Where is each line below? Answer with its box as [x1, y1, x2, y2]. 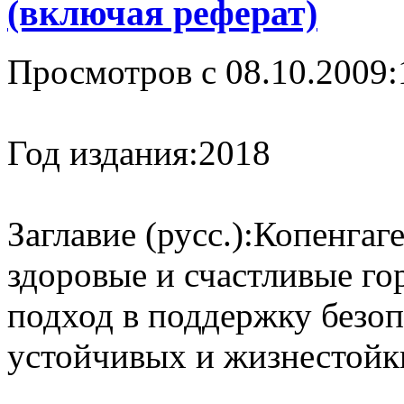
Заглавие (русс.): [7, 214, 253, 253]
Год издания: [7, 133, 198, 172]
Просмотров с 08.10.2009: [7, 51, 398, 91]
